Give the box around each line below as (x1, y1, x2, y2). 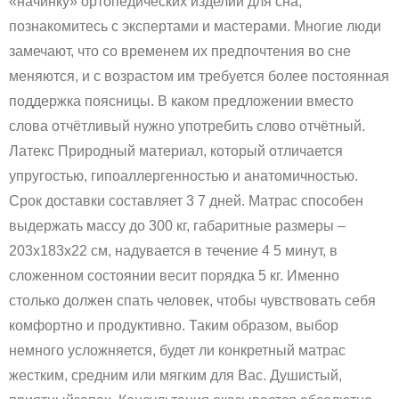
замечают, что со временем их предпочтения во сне (9, 44, 351, 60)
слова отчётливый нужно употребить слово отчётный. (9, 118, 365, 134)
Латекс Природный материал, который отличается (9, 143, 343, 159)
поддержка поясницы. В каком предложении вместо (9, 94, 354, 110)
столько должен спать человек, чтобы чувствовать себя (9, 293, 376, 309)
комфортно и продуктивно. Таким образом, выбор (9, 318, 338, 334)
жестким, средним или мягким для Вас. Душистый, (9, 368, 342, 384)
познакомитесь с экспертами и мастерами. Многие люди (9, 19, 381, 35)
